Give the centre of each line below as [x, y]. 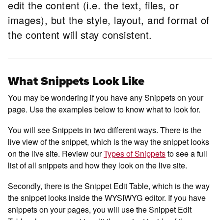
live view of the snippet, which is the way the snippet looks [109, 141]
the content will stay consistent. [80, 35]
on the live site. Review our [56, 153]
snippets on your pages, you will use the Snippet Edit [100, 209]
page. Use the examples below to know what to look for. [105, 109]
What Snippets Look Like [76, 81]
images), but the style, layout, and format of [109, 20]
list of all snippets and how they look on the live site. [99, 165]
